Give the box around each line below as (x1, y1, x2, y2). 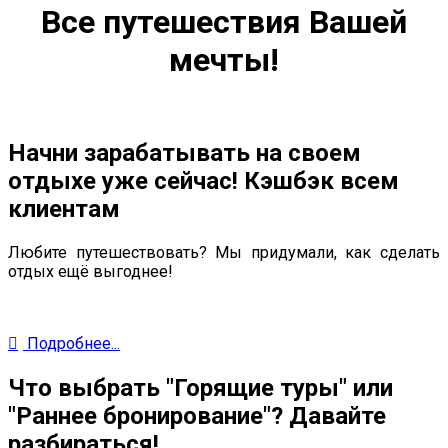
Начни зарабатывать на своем (8, 139, 361, 168)
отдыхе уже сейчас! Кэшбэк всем (8, 167, 399, 196)
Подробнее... (23, 334, 120, 354)
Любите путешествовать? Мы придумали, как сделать (8, 243, 440, 263)
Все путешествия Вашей (41, 2, 407, 41)
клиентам (8, 195, 120, 224)
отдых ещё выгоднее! (8, 262, 177, 282)
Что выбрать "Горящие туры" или (8, 374, 393, 403)
